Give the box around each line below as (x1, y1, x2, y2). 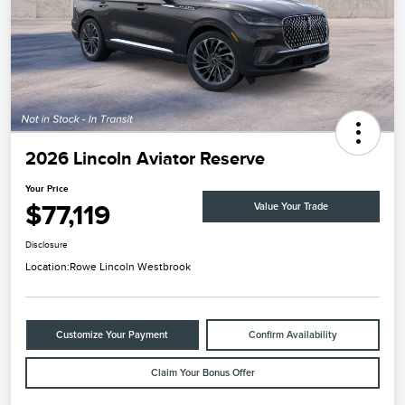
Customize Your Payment (56, 330, 169, 341)
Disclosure (25, 240, 68, 250)
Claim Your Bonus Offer (150, 368, 255, 379)
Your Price (25, 184, 69, 194)
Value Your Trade (254, 201, 328, 212)
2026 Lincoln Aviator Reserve (25, 148, 265, 169)
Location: (25, 260, 70, 274)
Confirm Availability (248, 330, 337, 341)
